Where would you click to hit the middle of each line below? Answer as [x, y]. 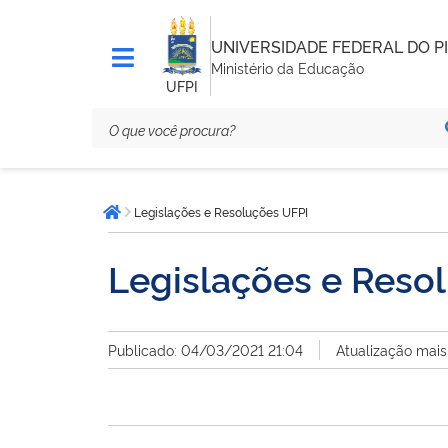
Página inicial [164, 222]
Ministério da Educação [287, 67]
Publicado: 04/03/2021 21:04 [205, 349]
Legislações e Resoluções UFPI [221, 212]
